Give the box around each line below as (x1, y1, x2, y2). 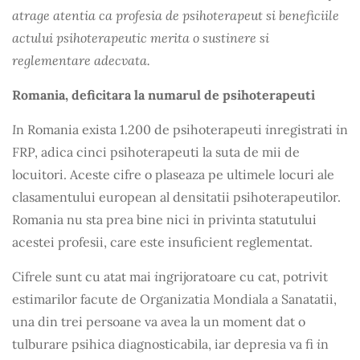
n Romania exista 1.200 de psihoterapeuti (16, 121, 265, 138)
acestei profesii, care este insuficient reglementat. (12, 234, 313, 251)
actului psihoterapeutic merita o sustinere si (12, 29, 269, 47)
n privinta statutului (197, 211, 317, 228)
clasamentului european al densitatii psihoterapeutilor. (12, 189, 341, 206)
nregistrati (269, 121, 336, 138)
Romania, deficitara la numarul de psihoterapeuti (12, 87, 315, 104)
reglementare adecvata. (12, 51, 150, 69)
